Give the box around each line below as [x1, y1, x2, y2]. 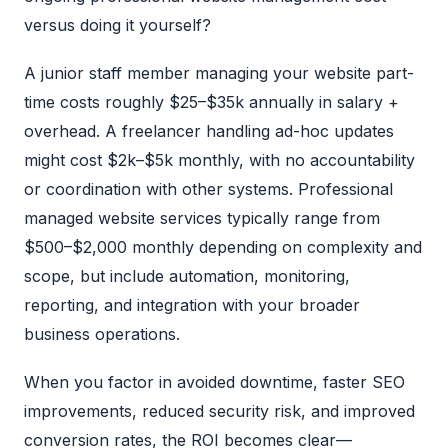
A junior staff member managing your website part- [24, 63, 414, 84]
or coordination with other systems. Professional [24, 179, 393, 200]
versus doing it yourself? [24, 14, 211, 35]
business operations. [24, 324, 180, 345]
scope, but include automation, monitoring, [24, 266, 350, 287]
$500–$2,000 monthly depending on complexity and [24, 237, 422, 258]
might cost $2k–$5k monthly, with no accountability [24, 150, 415, 171]
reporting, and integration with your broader [24, 295, 360, 316]
